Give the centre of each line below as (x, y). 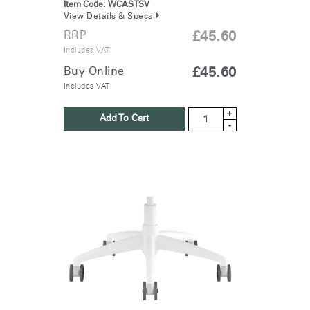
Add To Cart (124, 119)
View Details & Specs (108, 17)
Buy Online (94, 72)
